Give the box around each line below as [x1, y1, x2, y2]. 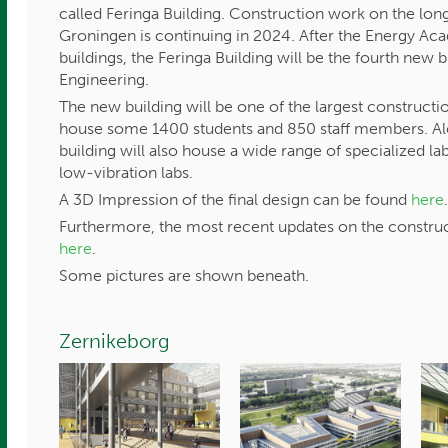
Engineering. [59, 70, 150, 89]
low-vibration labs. [59, 163, 198, 182]
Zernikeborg [59, 329, 171, 353]
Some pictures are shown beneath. [59, 266, 310, 285]
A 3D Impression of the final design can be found [59, 190, 412, 209]
